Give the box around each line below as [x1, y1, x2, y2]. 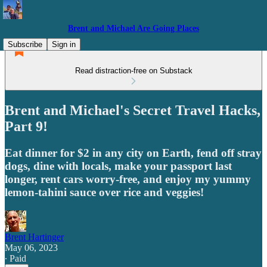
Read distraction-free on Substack [74, 66, 193, 75]
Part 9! [5, 118, 48, 134]
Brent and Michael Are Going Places [68, 24, 199, 33]
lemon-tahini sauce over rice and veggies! [5, 185, 204, 198]
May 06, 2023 [5, 242, 58, 253]
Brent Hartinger [5, 231, 64, 242]
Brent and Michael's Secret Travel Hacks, [5, 102, 260, 118]
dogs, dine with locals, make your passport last [5, 159, 232, 172]
